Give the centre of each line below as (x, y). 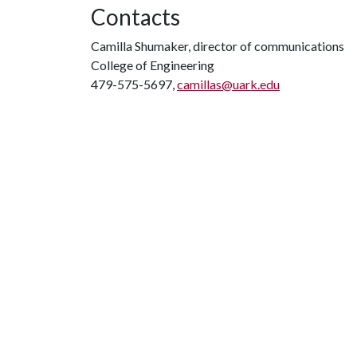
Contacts (135, 17)
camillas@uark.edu (228, 84)
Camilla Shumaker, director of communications (218, 46)
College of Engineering (153, 65)
